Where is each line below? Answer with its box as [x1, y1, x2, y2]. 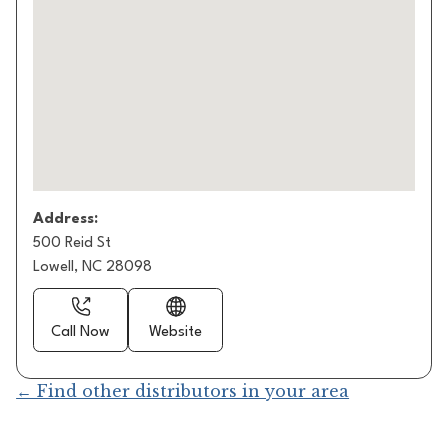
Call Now [51, 324, 111, 340]
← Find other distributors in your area [16, 380, 350, 401]
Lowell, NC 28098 [33, 259, 153, 275]
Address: [33, 211, 99, 227]
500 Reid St [33, 235, 112, 251]
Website [149, 324, 203, 340]
